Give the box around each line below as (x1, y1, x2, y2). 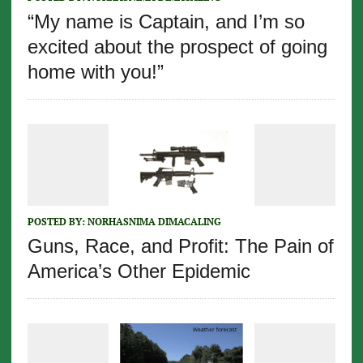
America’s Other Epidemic (27, 260, 250, 283)
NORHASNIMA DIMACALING (87, 216, 221, 228)
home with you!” (27, 61, 164, 83)
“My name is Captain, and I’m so (27, 11, 305, 33)
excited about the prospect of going (27, 36, 327, 58)
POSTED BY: (27, 216, 88, 228)
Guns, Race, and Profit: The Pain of (27, 235, 334, 258)
